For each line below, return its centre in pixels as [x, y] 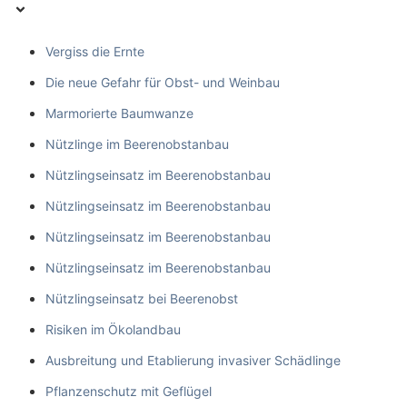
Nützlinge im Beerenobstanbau [137, 144]
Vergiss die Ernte [95, 51]
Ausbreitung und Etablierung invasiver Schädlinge [193, 360]
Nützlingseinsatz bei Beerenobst [142, 298]
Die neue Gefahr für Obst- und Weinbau [163, 82]
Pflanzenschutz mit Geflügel [129, 391]
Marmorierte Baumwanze [119, 113]
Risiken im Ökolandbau [113, 329]
